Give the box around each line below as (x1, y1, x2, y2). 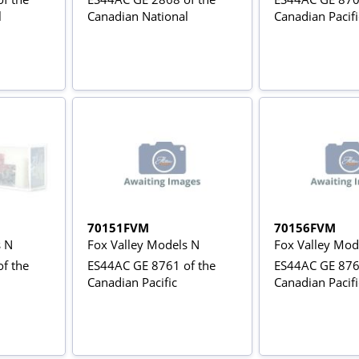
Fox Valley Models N (87, 236, 200, 252)
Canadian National (87, 8, 188, 25)
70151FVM (87, 219, 149, 236)
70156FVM (273, 219, 336, 236)
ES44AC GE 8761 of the (87, 256, 216, 273)
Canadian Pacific (87, 273, 177, 290)
